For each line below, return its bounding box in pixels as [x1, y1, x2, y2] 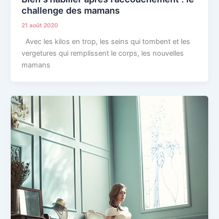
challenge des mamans [22, 5, 120, 16]
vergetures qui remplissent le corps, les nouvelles [22, 48, 184, 58]
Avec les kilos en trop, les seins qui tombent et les [22, 37, 191, 46]
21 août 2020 [22, 22, 59, 29]
